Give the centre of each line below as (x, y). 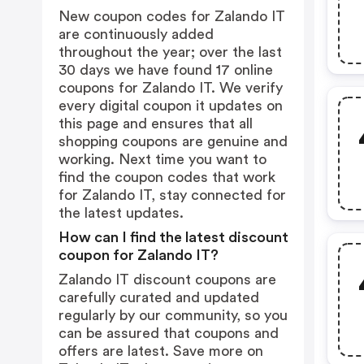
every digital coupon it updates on (171, 106)
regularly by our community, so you (173, 315)
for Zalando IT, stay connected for (172, 195)
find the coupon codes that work (167, 177)
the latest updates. (121, 213)
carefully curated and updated (159, 297)
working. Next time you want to (162, 159)
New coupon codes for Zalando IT (172, 16)
